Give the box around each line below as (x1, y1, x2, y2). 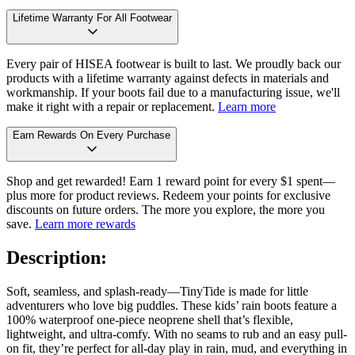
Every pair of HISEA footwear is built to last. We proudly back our (6, 56, 341, 71)
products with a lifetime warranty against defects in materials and (6, 71, 329, 85)
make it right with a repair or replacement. (6, 99, 215, 113)
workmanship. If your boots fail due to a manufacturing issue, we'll (6, 85, 340, 99)
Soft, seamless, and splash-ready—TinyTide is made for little (6, 284, 308, 298)
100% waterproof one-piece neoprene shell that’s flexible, (6, 312, 293, 326)
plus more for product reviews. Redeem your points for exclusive (6, 188, 330, 202)
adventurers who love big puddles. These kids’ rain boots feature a (6, 298, 337, 312)
